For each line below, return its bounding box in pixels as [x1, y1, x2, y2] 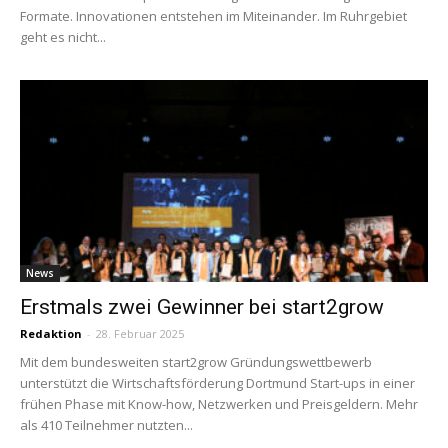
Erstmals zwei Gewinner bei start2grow [20, 294, 384, 319]
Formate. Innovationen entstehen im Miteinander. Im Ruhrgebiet [20, 7, 407, 26]
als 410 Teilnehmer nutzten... [20, 415, 193, 434]
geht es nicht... [20, 28, 106, 47]
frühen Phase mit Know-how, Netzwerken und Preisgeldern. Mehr [20, 394, 418, 413]
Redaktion [20, 325, 82, 341]
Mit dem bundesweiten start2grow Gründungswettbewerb [20, 352, 372, 371]
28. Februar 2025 [96, 325, 184, 341]
